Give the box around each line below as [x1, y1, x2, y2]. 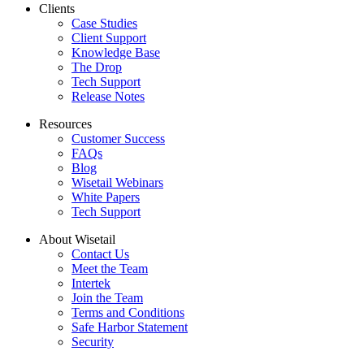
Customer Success [71, 132, 165, 146]
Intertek [71, 276, 110, 291]
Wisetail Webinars [71, 175, 163, 190]
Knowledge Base [71, 45, 160, 60]
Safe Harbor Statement [71, 320, 188, 335]
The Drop [71, 60, 122, 75]
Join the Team [71, 291, 143, 305]
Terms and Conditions [71, 305, 184, 320]
